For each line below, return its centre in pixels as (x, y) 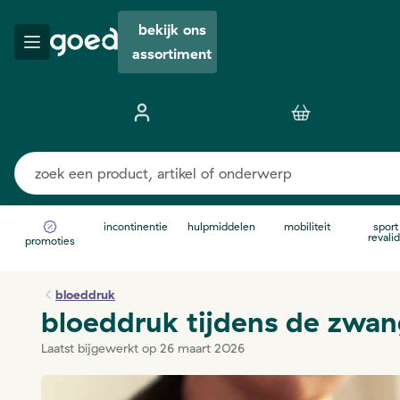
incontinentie (136, 226)
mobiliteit (307, 226)
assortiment (172, 54)
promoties (50, 241)
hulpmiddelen (221, 226)
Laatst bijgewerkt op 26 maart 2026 (143, 348)
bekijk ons (172, 29)
